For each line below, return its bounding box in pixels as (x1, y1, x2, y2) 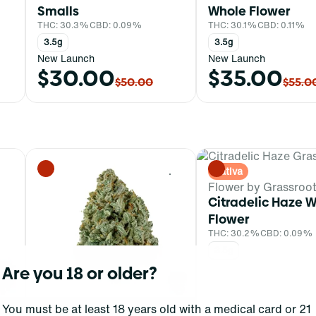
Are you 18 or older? (2, 262, 157, 285)
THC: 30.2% (208, 226, 260, 239)
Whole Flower (208, 1, 290, 20)
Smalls (37, 1, 79, 20)
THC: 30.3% (37, 18, 90, 31)
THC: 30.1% (208, 18, 257, 31)
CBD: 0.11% (257, 18, 305, 31)
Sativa (214, 163, 243, 178)
